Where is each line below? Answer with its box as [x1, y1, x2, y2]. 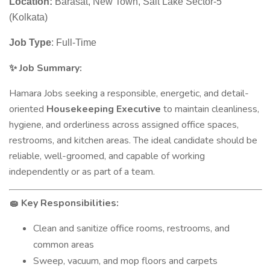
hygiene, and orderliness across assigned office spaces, [9, 118, 239, 131]
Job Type [9, 37, 51, 48]
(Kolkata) [9, 12, 48, 22]
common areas [33, 238, 94, 251]
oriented [9, 102, 46, 116]
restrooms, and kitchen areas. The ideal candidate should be [9, 134, 257, 147]
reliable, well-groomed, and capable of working [9, 149, 205, 163]
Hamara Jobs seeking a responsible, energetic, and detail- [9, 87, 249, 100]
